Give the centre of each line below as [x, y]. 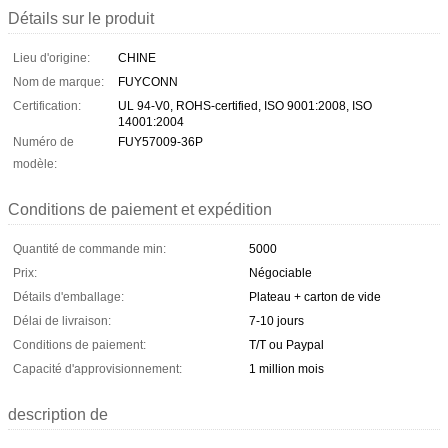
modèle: [35, 163]
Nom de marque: [58, 81]
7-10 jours [276, 320]
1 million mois [286, 368]
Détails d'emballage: [68, 296]
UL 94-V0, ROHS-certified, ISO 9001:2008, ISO [245, 105]
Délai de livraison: [62, 320]
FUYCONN [148, 81]
